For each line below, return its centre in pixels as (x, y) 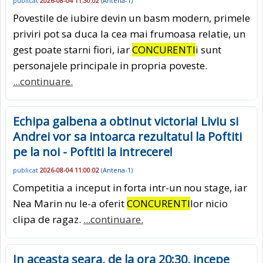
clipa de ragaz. (48, 219)
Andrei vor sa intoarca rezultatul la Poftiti (127, 137)
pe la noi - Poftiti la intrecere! (93, 152)
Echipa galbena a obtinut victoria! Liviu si (126, 122)
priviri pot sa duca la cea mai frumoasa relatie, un (129, 34)
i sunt (208, 50)
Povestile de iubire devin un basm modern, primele (131, 18)
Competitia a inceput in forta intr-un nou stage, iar (130, 187)
